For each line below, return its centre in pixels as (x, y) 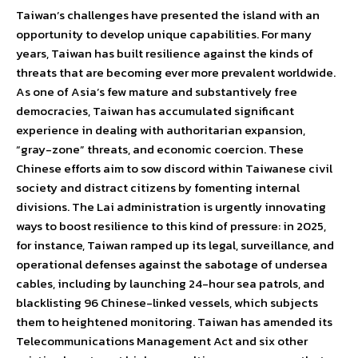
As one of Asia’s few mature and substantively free (157, 92)
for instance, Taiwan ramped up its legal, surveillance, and (175, 245)
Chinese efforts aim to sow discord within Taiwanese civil (174, 169)
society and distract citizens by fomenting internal (158, 188)
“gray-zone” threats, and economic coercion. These (160, 149)
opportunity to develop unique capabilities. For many (164, 34)
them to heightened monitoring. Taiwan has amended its (174, 322)
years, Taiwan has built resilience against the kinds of (165, 54)
